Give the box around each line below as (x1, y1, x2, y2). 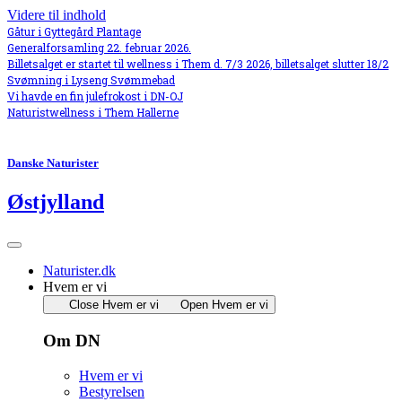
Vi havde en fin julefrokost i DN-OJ (7, 89, 183, 103)
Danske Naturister (7, 156, 99, 170)
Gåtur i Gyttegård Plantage (7, 24, 141, 39)
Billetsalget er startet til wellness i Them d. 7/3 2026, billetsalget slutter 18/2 (7, 57, 389, 71)
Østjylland (7, 190, 104, 214)
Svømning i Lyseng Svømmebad (7, 73, 175, 87)
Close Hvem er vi (68, 298, 159, 312)
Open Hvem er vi (180, 298, 269, 312)
